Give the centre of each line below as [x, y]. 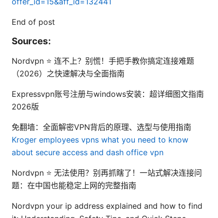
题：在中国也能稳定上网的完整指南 [74, 185]
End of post [33, 22]
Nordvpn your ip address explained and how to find [107, 206]
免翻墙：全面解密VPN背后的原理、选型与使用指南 [101, 127]
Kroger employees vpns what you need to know [100, 139]
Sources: [31, 41]
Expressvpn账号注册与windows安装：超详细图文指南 [108, 94]
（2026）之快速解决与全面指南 [68, 73]
